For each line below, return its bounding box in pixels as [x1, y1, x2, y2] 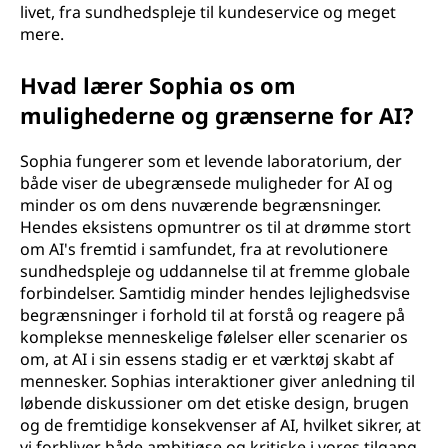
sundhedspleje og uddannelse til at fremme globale [20, 260, 410, 282]
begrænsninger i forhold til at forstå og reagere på [20, 304, 405, 326]
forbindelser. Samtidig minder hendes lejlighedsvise [20, 282, 410, 304]
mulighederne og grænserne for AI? [20, 100, 414, 130]
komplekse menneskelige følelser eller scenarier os [20, 326, 408, 348]
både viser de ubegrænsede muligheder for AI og [20, 172, 393, 194]
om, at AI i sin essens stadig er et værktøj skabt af [20, 348, 394, 370]
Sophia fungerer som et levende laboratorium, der [20, 150, 402, 172]
